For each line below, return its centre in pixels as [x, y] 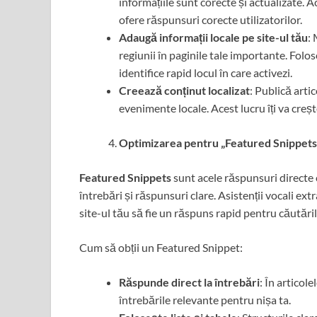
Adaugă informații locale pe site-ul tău [213, 38]
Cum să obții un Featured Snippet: [161, 248]
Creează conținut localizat [184, 91]
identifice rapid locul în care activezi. [206, 73]
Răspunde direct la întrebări [189, 282]
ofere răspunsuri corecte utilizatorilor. [211, 20]
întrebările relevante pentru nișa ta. [205, 300]
